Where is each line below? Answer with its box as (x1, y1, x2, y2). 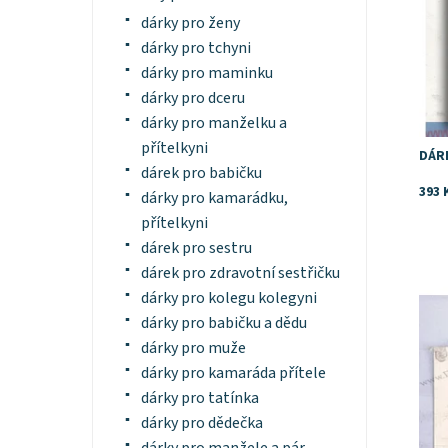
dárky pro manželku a (140, 112, 287, 135)
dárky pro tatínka (140, 387, 259, 410)
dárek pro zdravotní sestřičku (140, 262, 340, 285)
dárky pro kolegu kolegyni (140, 287, 317, 310)
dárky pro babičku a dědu (140, 312, 307, 335)
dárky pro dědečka (140, 412, 263, 435)
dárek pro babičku (140, 162, 262, 185)
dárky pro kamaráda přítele (140, 362, 326, 385)
